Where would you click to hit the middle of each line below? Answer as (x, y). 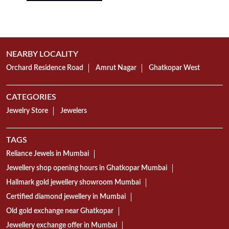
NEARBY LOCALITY (42, 54)
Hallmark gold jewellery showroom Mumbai (73, 183)
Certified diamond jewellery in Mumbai (66, 197)
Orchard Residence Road (45, 68)
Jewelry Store (27, 111)
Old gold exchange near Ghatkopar (60, 211)
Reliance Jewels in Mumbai (48, 154)
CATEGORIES (31, 97)
